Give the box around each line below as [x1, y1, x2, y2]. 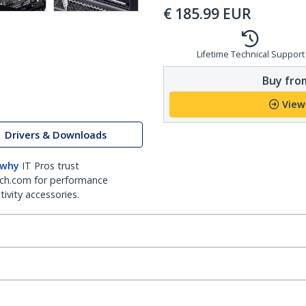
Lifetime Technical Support [196, 48, 305, 60]
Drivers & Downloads [5, 128, 107, 141]
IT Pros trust [22, 159, 79, 172]
